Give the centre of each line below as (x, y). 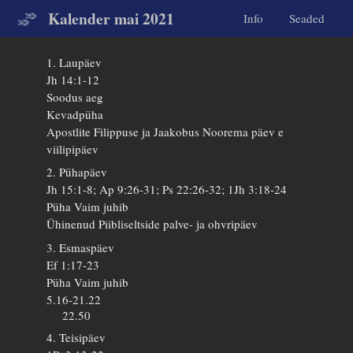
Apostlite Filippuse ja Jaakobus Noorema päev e (165, 131)
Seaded (307, 18)
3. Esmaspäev (81, 247)
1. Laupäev (74, 62)
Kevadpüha (75, 114)
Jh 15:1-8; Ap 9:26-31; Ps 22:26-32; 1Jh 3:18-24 (167, 189)
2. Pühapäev (77, 172)
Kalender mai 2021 (111, 19)
